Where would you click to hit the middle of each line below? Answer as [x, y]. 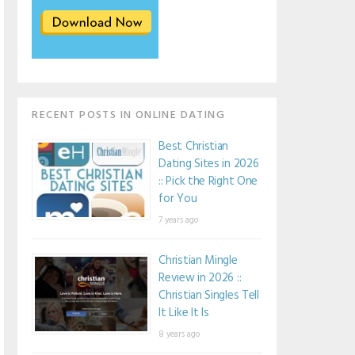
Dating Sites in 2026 [209, 164]
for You [178, 198]
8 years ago [179, 334]
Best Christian [194, 146]
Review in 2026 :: [200, 278]
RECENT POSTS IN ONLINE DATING [128, 115]
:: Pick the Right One [208, 181]
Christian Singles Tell [209, 295]
